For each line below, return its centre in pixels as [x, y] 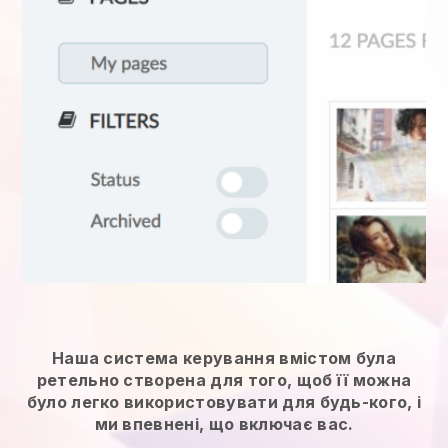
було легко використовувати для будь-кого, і [224, 401]
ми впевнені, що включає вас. [224, 423]
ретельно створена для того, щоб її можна [224, 379]
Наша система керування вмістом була [224, 357]
